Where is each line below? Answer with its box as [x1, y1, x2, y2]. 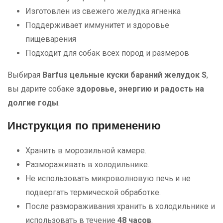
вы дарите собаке [7, 84, 76, 94]
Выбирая [7, 70, 42, 80]
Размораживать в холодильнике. [25, 159, 149, 169]
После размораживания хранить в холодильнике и [25, 201, 215, 211]
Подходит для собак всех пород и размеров [25, 48, 189, 58]
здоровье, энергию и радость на [76, 84, 204, 94]
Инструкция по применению [7, 120, 161, 132]
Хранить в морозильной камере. [25, 145, 146, 155]
